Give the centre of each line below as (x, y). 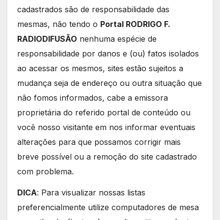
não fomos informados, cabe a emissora (93, 97)
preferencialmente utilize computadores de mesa (108, 207)
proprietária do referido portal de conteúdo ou (104, 112)
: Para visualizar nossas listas (91, 192)
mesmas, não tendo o (59, 24)
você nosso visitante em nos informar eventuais (106, 127)
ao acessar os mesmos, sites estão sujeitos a (100, 68)
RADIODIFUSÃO (47, 39)
